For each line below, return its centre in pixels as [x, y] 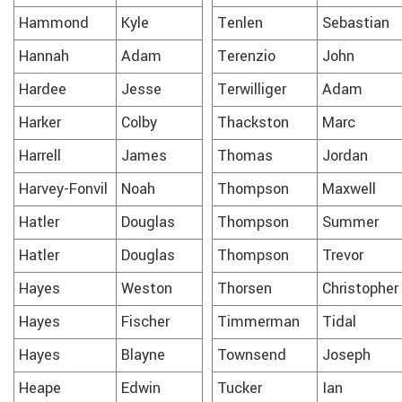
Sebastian [356, 23]
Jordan [345, 156]
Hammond [54, 23]
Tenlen [240, 23]
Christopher [360, 288]
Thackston [253, 122]
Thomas [245, 156]
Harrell [40, 156]
